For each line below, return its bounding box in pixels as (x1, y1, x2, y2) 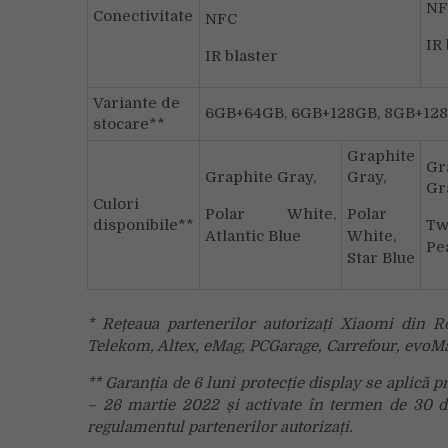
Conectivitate (93, 7, 193, 25)
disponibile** (93, 216, 194, 234)
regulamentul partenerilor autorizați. (87, 417, 353, 436)
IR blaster (205, 47, 278, 65)
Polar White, (205, 205, 336, 223)
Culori (93, 195, 139, 213)
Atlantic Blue (205, 227, 301, 245)
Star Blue (347, 249, 415, 267)
